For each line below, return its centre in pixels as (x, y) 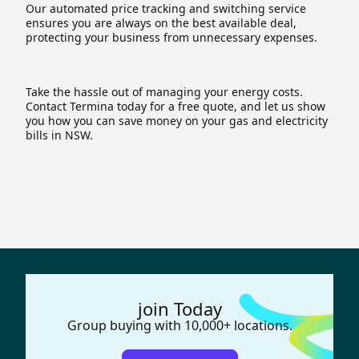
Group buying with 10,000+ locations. (179, 325)
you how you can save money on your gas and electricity (177, 120)
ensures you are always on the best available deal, (161, 22)
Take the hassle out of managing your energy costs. (164, 91)
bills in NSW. (59, 135)
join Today (179, 308)
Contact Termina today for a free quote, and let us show (175, 106)
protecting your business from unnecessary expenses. (171, 37)
